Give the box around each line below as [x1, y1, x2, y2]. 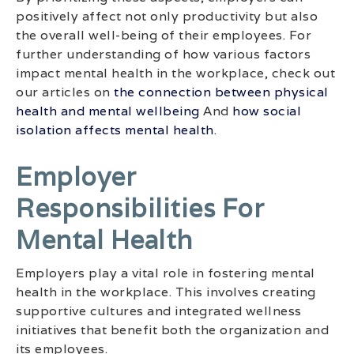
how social [232, 103, 301, 120]
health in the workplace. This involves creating [16, 283, 316, 300]
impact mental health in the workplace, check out [16, 65, 335, 82]
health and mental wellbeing [16, 103, 200, 120]
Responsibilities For [16, 191, 264, 224]
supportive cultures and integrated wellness [16, 302, 302, 319]
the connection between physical [114, 84, 329, 101]
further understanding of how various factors [16, 46, 311, 63]
